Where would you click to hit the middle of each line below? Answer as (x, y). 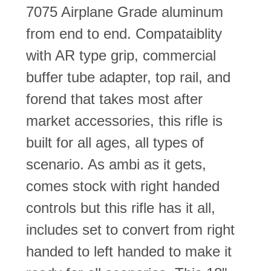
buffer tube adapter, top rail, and (128, 77)
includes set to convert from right (130, 229)
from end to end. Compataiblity (124, 33)
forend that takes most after (114, 99)
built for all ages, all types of (115, 142)
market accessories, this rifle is (124, 120)
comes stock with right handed (123, 186)
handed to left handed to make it (129, 251)
